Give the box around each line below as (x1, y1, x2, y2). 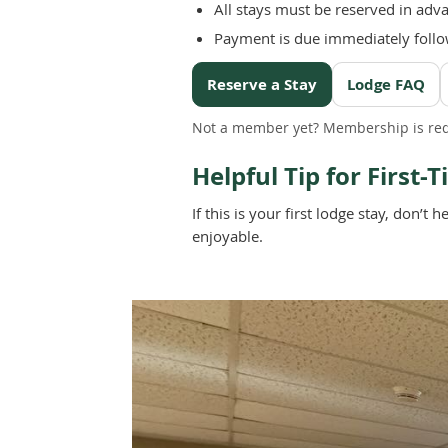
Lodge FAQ (347, 73, 425, 95)
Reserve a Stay (207, 73, 317, 95)
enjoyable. (192, 225, 263, 246)
